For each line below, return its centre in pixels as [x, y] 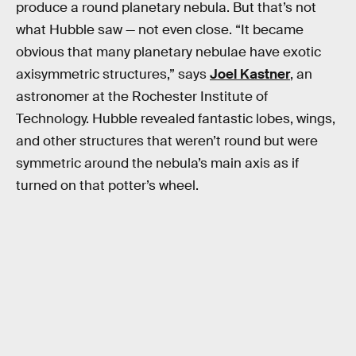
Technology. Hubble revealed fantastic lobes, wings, [176, 118]
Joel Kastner [250, 74]
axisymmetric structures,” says [113, 74]
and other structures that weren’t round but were [167, 141]
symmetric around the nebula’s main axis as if [157, 163]
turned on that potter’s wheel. [107, 185]
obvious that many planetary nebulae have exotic [168, 52]
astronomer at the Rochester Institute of [142, 96]
